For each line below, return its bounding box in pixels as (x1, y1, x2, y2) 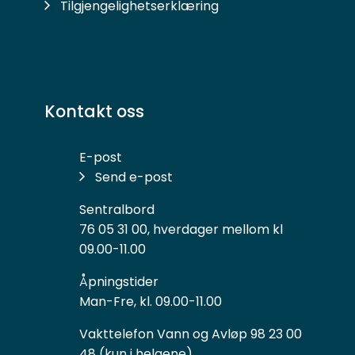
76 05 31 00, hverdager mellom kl (79, 219, 283, 239)
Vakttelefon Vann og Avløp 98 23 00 (79, 324, 302, 343)
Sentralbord (79, 200, 155, 219)
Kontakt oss (44, 99, 144, 123)
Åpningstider (79, 272, 158, 291)
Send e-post (95, 167, 173, 186)
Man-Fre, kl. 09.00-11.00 (79, 292, 222, 311)
